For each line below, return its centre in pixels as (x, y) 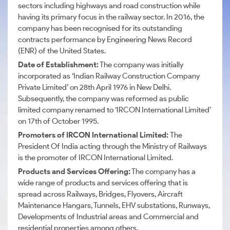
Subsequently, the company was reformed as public (103, 99)
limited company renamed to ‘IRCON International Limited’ (114, 110)
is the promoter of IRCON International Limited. (95, 158)
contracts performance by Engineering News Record (105, 40)
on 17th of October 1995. (58, 121)
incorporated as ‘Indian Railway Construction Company (109, 76)
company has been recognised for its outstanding (100, 28)
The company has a (164, 171)
